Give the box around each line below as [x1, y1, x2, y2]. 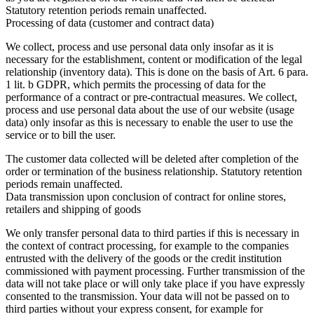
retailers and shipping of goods [6, 203, 141, 216]
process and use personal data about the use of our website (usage [6, 104, 294, 116]
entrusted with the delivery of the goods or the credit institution [6, 252, 282, 265]
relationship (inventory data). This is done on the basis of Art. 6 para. [6, 66, 308, 78]
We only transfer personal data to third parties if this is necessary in [6, 227, 299, 240]
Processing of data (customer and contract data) [6, 17, 214, 29]
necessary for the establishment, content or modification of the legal [6, 53, 302, 66]
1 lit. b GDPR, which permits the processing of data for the [6, 78, 266, 91]
